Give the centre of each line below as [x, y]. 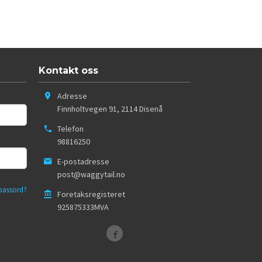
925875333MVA [83, 207]
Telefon [70, 129]
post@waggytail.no [91, 174]
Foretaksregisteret [91, 194]
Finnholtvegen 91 [87, 109]
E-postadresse [83, 161]
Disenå [151, 109]
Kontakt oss [68, 71]
